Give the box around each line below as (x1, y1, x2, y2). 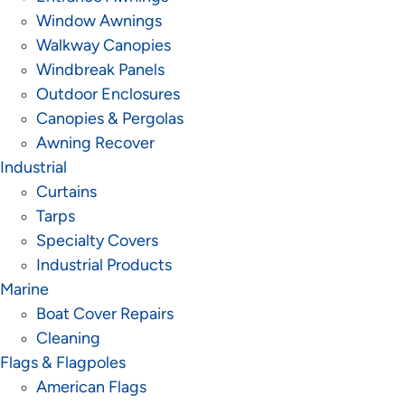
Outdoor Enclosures (36, 87, 180, 104)
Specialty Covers (36, 233, 158, 250)
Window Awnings (36, 14, 162, 31)
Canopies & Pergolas (36, 111, 184, 128)
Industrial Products (36, 258, 172, 275)
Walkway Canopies (36, 38, 171, 55)
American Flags (36, 380, 146, 397)
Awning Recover (36, 136, 155, 153)
